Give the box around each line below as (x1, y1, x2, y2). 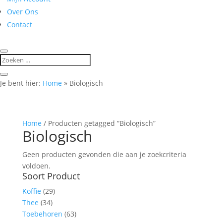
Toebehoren (22, 209, 62, 219)
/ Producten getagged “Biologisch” (41, 118, 156, 128)
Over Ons (7, 7, 38, 16)
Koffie (22, 186, 41, 196)
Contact (7, 20, 32, 29)
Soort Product (22, 170, 80, 182)
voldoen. (22, 161, 51, 170)
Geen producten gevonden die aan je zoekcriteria (22, 150, 186, 159)
